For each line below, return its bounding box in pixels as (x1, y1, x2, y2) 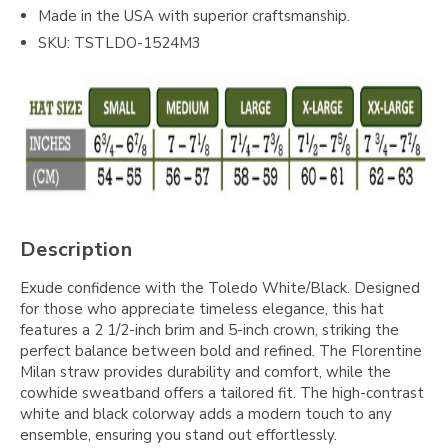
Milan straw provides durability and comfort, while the (20, 361, 391, 382)
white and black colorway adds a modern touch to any (20, 403, 392, 424)
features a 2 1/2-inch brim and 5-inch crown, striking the (20, 319, 399, 340)
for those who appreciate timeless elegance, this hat (20, 298, 384, 319)
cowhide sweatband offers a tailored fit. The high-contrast (20, 382, 424, 403)
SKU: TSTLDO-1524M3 (38, 33, 202, 54)
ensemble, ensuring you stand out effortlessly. (20, 424, 337, 445)
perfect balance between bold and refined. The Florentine (20, 340, 422, 361)
